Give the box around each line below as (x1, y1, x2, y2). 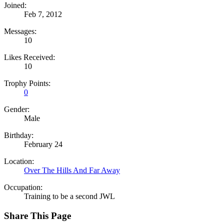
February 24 (24, 140, 62, 149)
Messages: (4, 27, 36, 36)
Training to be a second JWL (24, 192, 115, 201)
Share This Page (4, 210, 71, 221)
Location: (4, 157, 34, 166)
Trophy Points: (4, 79, 50, 88)
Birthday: (4, 131, 33, 140)
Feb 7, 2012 (24, 10, 62, 19)
